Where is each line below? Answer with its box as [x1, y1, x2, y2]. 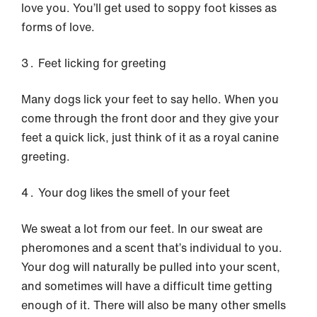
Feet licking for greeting [38, 54, 166, 71]
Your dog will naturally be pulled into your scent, [21, 258, 280, 275]
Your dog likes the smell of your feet [38, 183, 230, 201]
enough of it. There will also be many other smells [21, 296, 286, 313]
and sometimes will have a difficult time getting [21, 277, 272, 294]
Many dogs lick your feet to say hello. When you [21, 90, 279, 108]
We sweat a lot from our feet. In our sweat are [21, 219, 263, 237]
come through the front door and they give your [21, 109, 279, 127]
